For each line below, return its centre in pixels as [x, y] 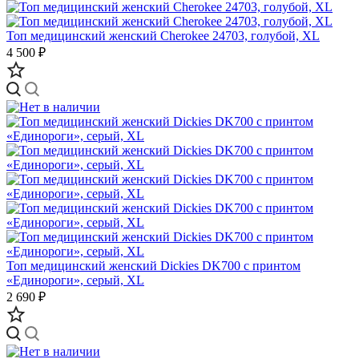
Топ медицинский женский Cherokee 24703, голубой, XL [163, 35]
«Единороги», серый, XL [75, 280]
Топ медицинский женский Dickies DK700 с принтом [153, 265]
